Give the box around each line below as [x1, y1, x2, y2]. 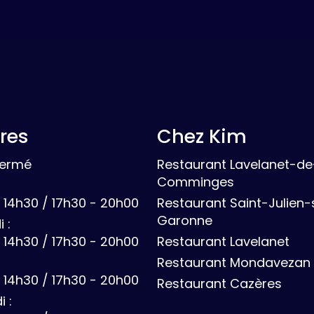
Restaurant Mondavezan [157, 254, 310, 272]
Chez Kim [157, 123, 247, 150]
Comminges [157, 173, 234, 191]
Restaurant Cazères [157, 275, 282, 293]
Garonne [157, 212, 212, 230]
